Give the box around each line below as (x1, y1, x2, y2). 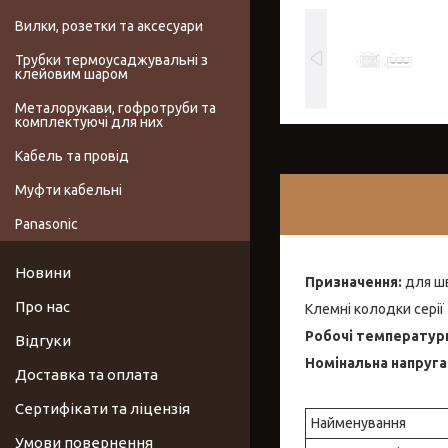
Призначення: (305, 273, 402, 290)
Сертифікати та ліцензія (15, 400, 190, 418)
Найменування (311, 414, 406, 431)
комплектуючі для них (15, 114, 163, 131)
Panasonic (15, 216, 78, 233)
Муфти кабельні (15, 182, 122, 199)
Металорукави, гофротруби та (15, 100, 216, 117)
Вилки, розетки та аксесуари (15, 18, 203, 35)
